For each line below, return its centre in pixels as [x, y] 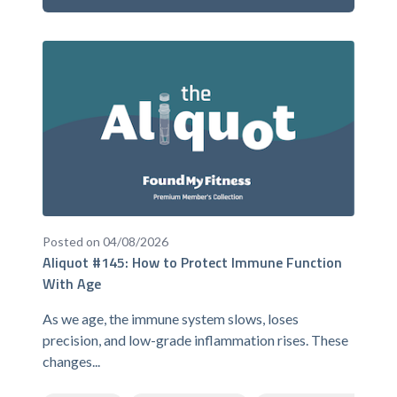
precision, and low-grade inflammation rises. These [195, 339]
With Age [72, 283]
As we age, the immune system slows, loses [171, 318]
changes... [71, 361]
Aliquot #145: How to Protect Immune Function [192, 262]
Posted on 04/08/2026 [105, 241]
